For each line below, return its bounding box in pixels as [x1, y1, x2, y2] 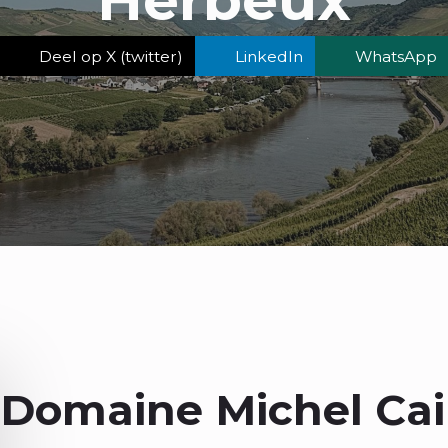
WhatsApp [355, 46, 437, 66]
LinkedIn [235, 46, 303, 66]
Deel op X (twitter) [39, 46, 183, 66]
